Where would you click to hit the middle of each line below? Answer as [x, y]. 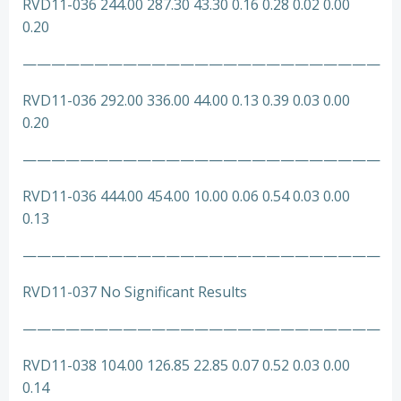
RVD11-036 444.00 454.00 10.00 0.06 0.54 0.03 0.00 [186, 196]
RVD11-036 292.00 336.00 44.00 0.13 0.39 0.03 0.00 [186, 100]
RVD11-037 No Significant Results [135, 292]
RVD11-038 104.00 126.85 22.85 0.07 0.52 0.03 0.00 [186, 365]
